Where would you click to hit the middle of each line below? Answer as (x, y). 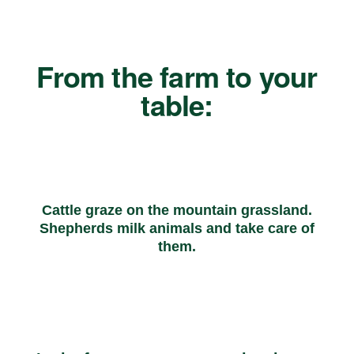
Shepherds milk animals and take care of (177, 228)
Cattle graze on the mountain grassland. (177, 210)
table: (177, 104)
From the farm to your (177, 75)
